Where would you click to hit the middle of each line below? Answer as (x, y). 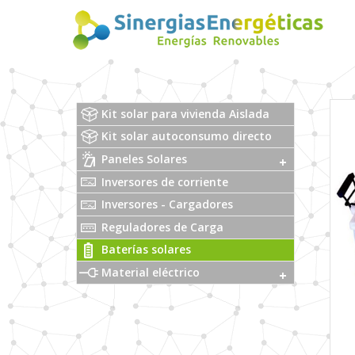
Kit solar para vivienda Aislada (185, 113)
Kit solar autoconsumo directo (187, 136)
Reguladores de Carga (162, 227)
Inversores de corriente (165, 181)
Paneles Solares (144, 158)
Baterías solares (146, 250)
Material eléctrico (151, 272)
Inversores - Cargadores (167, 204)
